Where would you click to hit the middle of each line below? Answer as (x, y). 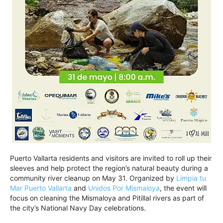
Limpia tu (191, 178)
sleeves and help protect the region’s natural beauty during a (109, 168)
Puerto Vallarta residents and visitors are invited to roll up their (111, 158)
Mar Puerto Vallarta (41, 188)
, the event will (183, 188)
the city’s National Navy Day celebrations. (78, 208)
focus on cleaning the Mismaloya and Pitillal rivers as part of (107, 198)
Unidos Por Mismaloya (124, 188)
